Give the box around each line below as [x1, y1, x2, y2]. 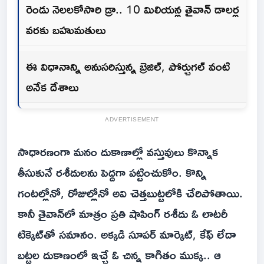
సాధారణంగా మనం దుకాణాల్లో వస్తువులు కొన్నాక [18, 140, 218, 164]
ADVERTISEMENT [105, 114, 159, 126]
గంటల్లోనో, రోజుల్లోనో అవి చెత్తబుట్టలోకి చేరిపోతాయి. [18, 181, 243, 205]
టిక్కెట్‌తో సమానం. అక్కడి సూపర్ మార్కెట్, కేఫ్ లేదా [18, 222, 236, 246]
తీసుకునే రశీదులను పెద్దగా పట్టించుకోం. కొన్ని [18, 160, 206, 184]
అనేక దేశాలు [26, 75, 78, 99]
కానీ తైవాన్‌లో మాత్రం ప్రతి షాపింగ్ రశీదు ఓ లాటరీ [18, 202, 227, 226]
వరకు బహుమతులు [26, 18, 105, 42]
